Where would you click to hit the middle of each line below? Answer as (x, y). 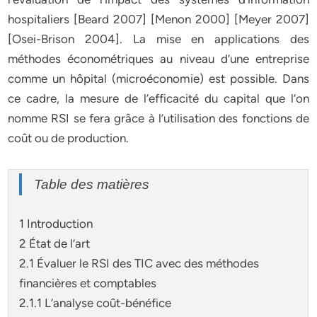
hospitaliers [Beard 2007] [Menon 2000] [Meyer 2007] (158, 19)
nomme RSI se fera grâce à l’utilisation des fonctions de (158, 118)
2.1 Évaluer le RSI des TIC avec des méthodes (139, 263)
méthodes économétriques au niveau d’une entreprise (158, 59)
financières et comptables (88, 283)
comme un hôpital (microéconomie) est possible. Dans (158, 79)
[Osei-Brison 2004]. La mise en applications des (158, 39)
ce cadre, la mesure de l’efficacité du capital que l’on (158, 98)
